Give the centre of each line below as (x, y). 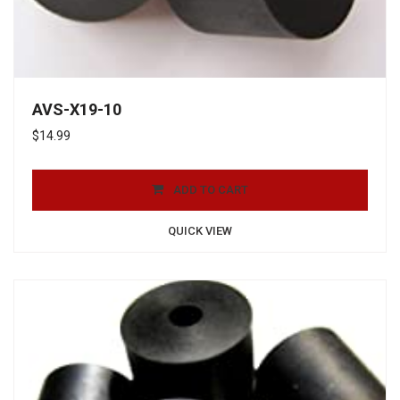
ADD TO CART (211, 189)
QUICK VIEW (200, 230)
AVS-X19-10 (77, 109)
